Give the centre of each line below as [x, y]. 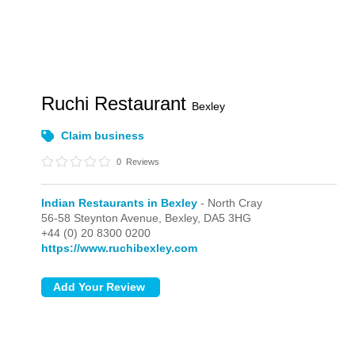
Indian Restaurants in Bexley [120, 203]
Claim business [103, 136]
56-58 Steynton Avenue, [103, 218]
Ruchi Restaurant [117, 103]
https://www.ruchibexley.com [120, 248]
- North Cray [230, 203]
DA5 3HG [228, 218]
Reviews [142, 162]
